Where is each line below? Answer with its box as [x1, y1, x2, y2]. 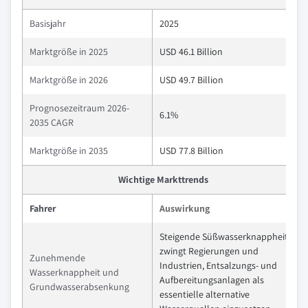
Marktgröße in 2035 [30, 144, 108, 157]
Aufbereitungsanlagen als [159, 274, 264, 287]
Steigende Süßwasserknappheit [159, 230, 288, 243]
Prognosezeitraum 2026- [30, 102, 129, 115]
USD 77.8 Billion [159, 144, 223, 157]
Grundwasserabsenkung [30, 280, 129, 294]
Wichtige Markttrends [118, 173, 208, 186]
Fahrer [30, 202, 56, 215]
